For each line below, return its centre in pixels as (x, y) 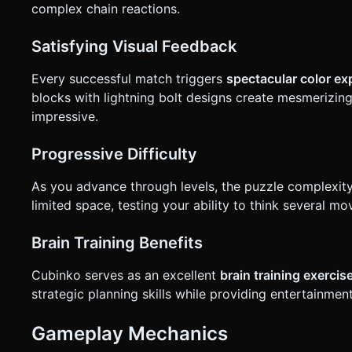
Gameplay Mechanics (130, 334)
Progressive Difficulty (114, 154)
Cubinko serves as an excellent (126, 275)
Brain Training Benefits (117, 243)
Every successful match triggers (129, 79)
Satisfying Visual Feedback (134, 47)
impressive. (65, 117)
